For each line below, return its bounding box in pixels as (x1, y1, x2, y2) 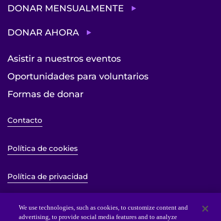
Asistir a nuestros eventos (7, 53, 121, 64)
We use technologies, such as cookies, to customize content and (19, 204, 188, 211)
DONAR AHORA (7, 27, 79, 38)
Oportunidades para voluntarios (7, 71, 148, 82)
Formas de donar (7, 88, 83, 100)
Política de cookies (7, 143, 78, 153)
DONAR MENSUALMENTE (7, 2, 124, 14)
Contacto (7, 115, 42, 125)
